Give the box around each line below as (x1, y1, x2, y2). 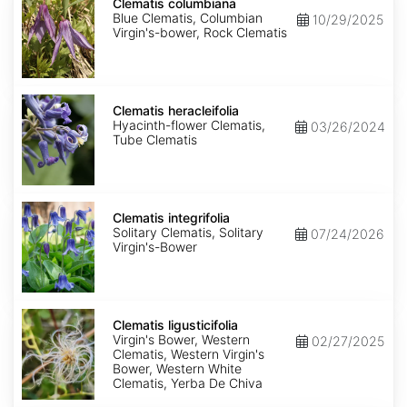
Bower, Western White (113, 361, 242, 377)
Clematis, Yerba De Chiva (113, 375, 263, 392)
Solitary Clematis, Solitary (113, 224, 263, 241)
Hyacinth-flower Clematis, (113, 117, 265, 134)
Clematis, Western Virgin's (113, 346, 264, 362)
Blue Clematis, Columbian (113, 10, 263, 26)
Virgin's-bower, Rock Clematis (113, 25, 287, 41)
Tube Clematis (113, 132, 197, 148)
